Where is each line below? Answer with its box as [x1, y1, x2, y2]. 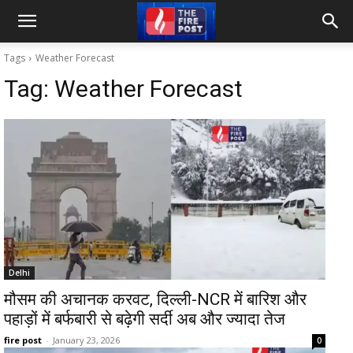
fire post [4, 334, 42, 346]
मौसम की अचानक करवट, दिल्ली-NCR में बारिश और [4, 290, 307, 309]
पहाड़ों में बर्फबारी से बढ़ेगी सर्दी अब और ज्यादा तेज [4, 310, 285, 329]
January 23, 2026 [53, 334, 120, 346]
